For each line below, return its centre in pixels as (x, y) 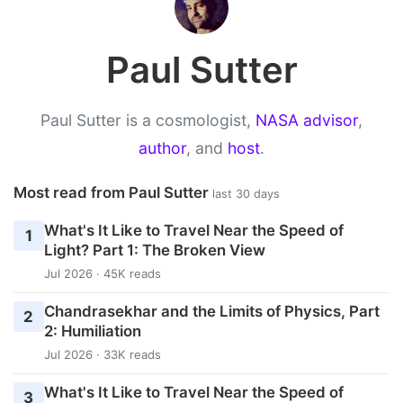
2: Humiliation (92, 331)
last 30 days (246, 193)
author (162, 148)
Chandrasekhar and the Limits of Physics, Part (211, 312)
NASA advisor (307, 120)
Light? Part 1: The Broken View (154, 251)
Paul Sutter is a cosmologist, (148, 120)
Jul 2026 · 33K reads (102, 355)
